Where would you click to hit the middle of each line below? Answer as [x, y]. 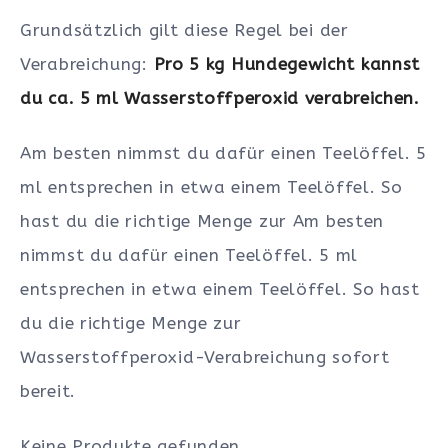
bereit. [48, 390]
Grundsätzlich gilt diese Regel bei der [184, 30]
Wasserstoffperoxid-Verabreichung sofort [205, 356]
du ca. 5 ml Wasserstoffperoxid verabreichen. [220, 98]
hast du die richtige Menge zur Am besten [202, 220]
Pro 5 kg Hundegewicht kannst [287, 64]
